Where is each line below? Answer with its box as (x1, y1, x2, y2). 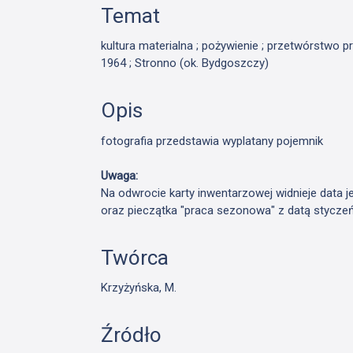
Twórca (101, 245, 169, 269)
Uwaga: (101, 168, 139, 183)
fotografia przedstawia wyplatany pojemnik (101, 133, 324, 148)
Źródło (101, 323, 162, 347)
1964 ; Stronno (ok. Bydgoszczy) (101, 56, 269, 71)
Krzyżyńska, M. (101, 281, 177, 295)
